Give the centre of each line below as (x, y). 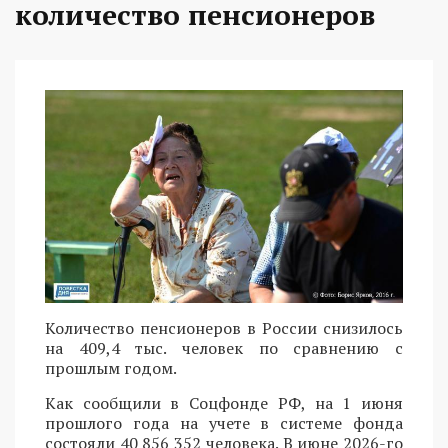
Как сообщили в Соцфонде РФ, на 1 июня (224, 403)
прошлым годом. (111, 368)
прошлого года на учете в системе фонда (224, 423)
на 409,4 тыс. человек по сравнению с (224, 348)
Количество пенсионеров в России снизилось (224, 328)
